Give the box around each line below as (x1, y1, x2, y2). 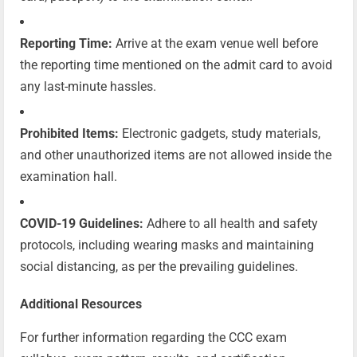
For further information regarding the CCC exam (20, 330, 287, 346)
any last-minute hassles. (20, 79, 156, 95)
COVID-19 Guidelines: (20, 216, 143, 232)
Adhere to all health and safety (143, 216, 318, 232)
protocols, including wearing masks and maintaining (20, 237, 314, 253)
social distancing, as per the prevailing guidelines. (20, 259, 298, 275)
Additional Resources (20, 296, 142, 312)
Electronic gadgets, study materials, (119, 126, 320, 142)
